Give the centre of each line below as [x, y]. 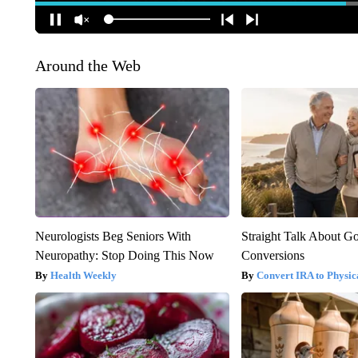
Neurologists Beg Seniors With [113, 236]
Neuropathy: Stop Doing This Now [124, 255]
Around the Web [88, 65]
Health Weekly [83, 275]
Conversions [273, 255]
